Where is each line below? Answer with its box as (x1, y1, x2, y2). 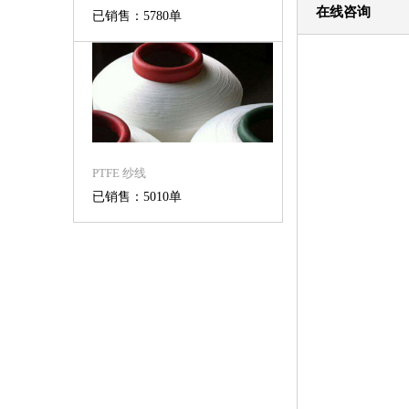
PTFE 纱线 (92, 166, 146, 180)
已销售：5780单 (92, 9, 182, 23)
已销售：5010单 (92, 190, 182, 204)
